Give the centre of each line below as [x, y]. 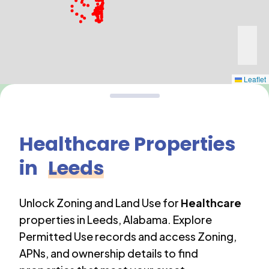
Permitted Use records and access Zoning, [128, 236]
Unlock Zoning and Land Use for [99, 203]
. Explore [190, 219]
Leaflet [254, 79]
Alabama [145, 219]
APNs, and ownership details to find [109, 253]
